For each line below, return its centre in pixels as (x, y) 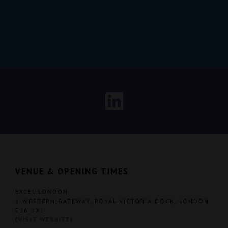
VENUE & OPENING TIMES (72, 171)
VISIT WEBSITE (44, 219)
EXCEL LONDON (42, 191)
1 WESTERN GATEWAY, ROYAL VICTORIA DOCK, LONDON (112, 201)
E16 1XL (30, 210)
